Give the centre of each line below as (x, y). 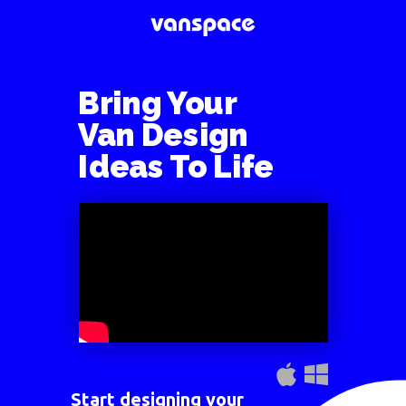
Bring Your (158, 103)
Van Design (163, 135)
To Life (222, 166)
